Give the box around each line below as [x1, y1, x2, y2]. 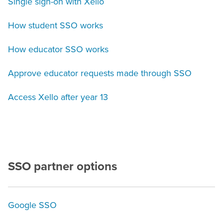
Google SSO [8, 200, 57, 211]
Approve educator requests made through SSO [8, 68, 192, 79]
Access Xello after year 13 [8, 92, 108, 103]
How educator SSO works [8, 44, 109, 55]
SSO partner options [8, 159, 117, 174]
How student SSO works [8, 20, 103, 31]
